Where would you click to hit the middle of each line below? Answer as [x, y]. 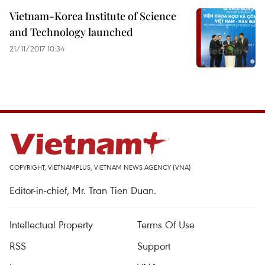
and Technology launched [71, 32]
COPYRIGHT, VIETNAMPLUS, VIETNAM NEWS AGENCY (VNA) [100, 167]
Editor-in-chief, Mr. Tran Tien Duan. [83, 190]
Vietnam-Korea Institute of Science [93, 16]
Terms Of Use [166, 224]
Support [154, 246]
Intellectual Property [51, 224]
